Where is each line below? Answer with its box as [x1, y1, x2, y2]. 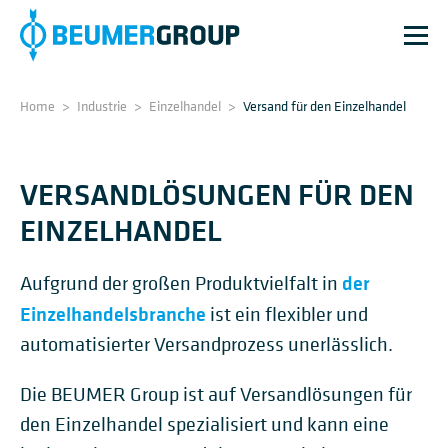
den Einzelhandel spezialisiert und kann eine [20, 412, 389, 437]
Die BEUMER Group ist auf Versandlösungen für [20, 382, 412, 407]
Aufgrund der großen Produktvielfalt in [20, 271, 342, 296]
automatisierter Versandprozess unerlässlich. [20, 332, 393, 357]
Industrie [77, 96, 127, 115]
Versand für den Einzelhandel [243, 96, 406, 115]
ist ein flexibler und [206, 302, 368, 327]
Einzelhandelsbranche [20, 300, 206, 327]
